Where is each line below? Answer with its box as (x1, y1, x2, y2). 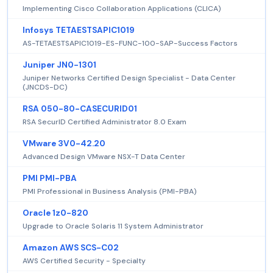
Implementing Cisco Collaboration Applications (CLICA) (23, 3, 221, 13)
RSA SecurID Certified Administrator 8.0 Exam (23, 116, 186, 127)
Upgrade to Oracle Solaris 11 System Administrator (23, 221, 204, 231)
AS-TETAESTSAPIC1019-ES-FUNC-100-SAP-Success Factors (23, 38, 238, 48)
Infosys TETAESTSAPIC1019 (23, 24, 135, 35)
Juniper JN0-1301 (23, 59, 96, 70)
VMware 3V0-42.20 (23, 138, 105, 149)
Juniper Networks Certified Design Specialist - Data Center (23, 73, 236, 83)
